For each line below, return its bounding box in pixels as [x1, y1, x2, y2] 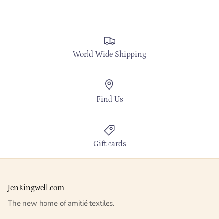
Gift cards [93, 139, 126, 149]
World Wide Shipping [73, 49, 146, 59]
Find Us [96, 94, 123, 104]
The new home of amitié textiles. [8, 198, 114, 209]
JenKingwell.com [8, 183, 64, 193]
